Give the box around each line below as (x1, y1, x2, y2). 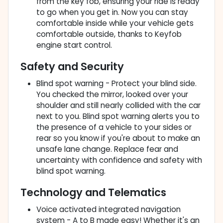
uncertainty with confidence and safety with (36, 155, 202, 166)
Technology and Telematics (20, 185, 166, 200)
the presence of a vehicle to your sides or (36, 122, 192, 133)
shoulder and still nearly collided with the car (36, 100, 201, 111)
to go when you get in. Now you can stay (36, 7, 188, 18)
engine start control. (36, 40, 112, 51)
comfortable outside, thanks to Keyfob (36, 29, 182, 40)
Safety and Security (20, 59, 124, 74)
